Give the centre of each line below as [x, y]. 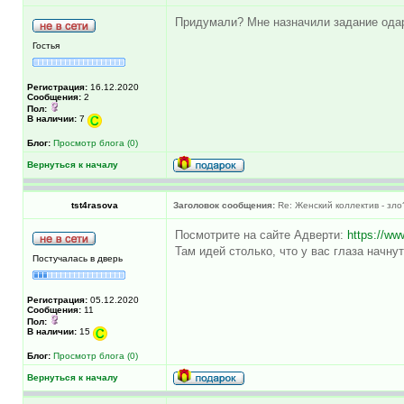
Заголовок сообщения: [224, 205]
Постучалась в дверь [78, 258]
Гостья [46, 45]
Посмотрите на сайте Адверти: [261, 234]
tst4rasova [95, 205]
